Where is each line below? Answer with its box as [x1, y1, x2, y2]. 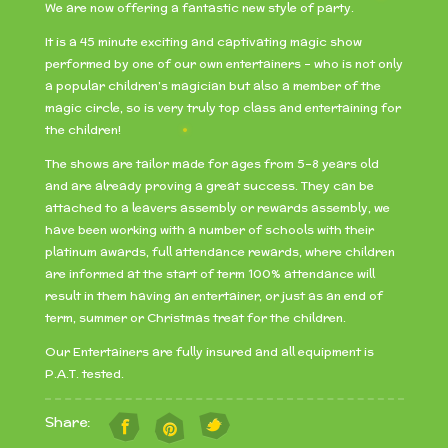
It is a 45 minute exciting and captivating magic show [44, 33, 362, 50]
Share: [44, 412, 91, 432]
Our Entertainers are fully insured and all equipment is [44, 343, 374, 360]
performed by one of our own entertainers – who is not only [44, 55, 403, 72]
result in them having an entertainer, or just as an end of [44, 287, 383, 304]
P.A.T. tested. [44, 365, 124, 382]
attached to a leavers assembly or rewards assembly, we [44, 199, 390, 216]
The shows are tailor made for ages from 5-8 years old [44, 155, 379, 172]
